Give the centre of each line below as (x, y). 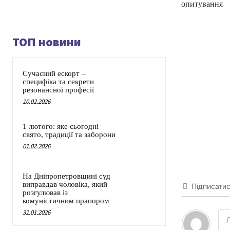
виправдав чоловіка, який (65, 185)
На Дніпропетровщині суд (66, 176)
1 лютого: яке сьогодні (61, 127)
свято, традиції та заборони (69, 135)
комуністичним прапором (66, 201)
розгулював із (45, 193)
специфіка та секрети (58, 82)
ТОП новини (47, 42)
